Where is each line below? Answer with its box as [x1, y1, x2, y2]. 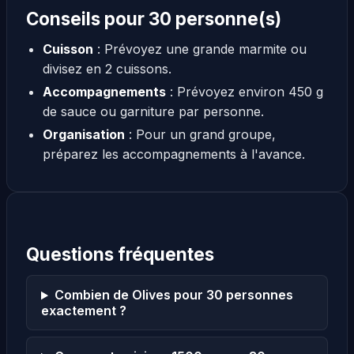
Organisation [42, 126, 125, 142]
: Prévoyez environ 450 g [165, 83, 323, 100]
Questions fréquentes [26, 243, 214, 265]
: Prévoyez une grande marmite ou [92, 40, 307, 57]
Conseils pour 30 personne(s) [26, 7, 281, 29]
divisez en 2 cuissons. [42, 60, 171, 77]
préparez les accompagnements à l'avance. [42, 145, 305, 162]
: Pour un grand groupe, [124, 126, 276, 142]
